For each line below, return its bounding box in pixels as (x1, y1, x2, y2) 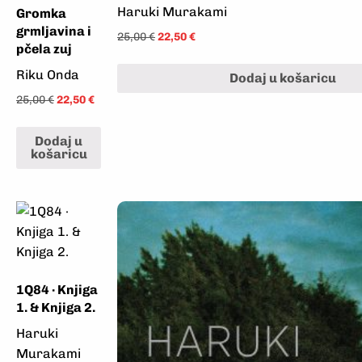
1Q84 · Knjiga (16, 281, 98, 297)
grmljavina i (16, 23, 91, 39)
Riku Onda (16, 67, 79, 82)
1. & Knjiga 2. (16, 299, 95, 315)
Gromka (16, 6, 66, 21)
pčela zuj (16, 41, 72, 57)
